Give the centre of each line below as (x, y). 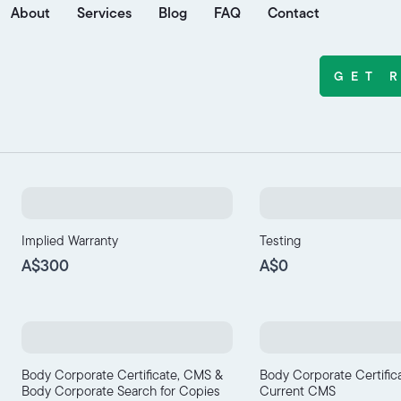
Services (104, 13)
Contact (293, 13)
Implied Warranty (69, 241)
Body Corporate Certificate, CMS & (122, 375)
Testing (281, 241)
